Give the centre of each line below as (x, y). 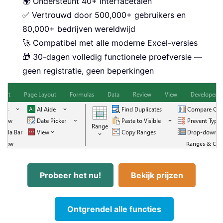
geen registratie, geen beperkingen (88, 71)
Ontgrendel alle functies (114, 209)
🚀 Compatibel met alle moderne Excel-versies (110, 43)
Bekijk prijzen (157, 175)
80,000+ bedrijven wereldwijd (79, 29)
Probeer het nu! (70, 175)
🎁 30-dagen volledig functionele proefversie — (112, 57)
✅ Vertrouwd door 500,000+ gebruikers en (104, 15)
